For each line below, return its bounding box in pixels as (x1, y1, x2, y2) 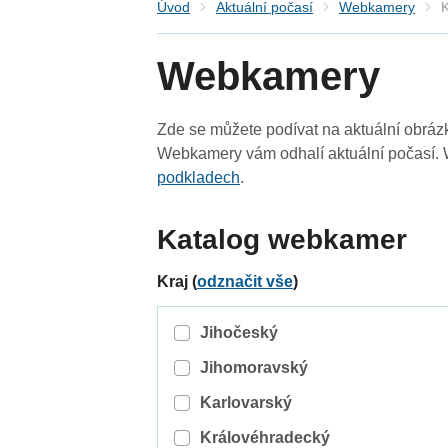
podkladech (157, 169, 241, 187)
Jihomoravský (199, 359, 308, 377)
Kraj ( (157, 273, 198, 291)
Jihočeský (199, 324, 278, 342)
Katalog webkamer (157, 224, 408, 256)
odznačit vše (197, 273, 294, 291)
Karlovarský (199, 394, 292, 412)
